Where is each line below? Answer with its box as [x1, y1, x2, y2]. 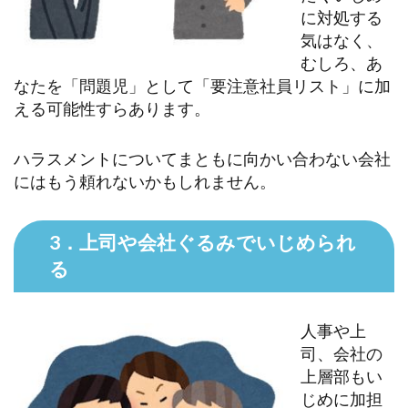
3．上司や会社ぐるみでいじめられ [48, 230, 356, 255]
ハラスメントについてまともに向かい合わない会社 [14, 148, 391, 168]
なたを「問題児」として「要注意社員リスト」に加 [14, 75, 391, 96]
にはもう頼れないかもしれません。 [14, 170, 276, 191]
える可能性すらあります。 [14, 97, 210, 118]
